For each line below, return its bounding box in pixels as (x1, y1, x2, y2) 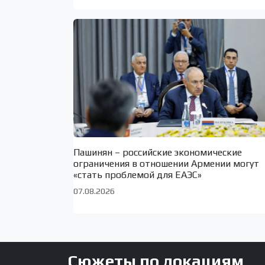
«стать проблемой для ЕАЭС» (73, 169, 202, 180)
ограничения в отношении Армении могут (73, 157, 259, 169)
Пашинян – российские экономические (73, 146, 242, 158)
